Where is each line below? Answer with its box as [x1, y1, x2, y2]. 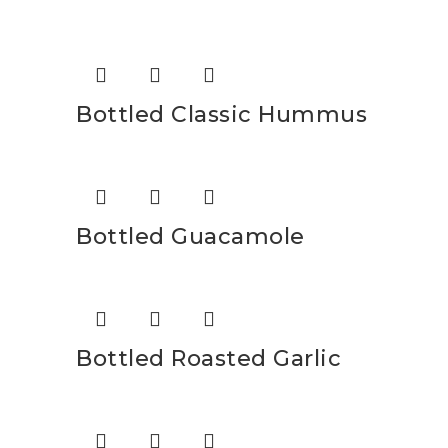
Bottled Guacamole [76, 223, 305, 250]
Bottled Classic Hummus [76, 101, 367, 128]
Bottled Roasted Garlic [76, 345, 341, 372]
